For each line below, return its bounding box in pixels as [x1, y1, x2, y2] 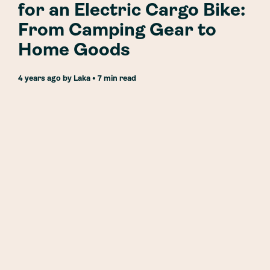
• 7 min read [90, 75, 136, 83]
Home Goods [18, 42, 130, 60]
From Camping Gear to [18, 22, 216, 40]
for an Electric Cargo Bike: [18, 2, 245, 20]
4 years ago [23, 75, 61, 83]
